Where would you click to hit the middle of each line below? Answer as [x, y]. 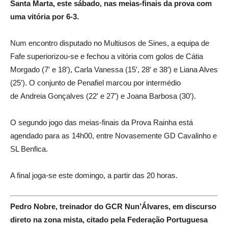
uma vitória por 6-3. [45, 16]
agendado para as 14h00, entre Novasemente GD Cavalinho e [113, 135]
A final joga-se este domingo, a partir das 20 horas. [94, 175]
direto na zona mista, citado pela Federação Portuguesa [109, 220]
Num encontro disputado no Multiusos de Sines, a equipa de [110, 43]
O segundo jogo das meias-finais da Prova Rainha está [102, 122]
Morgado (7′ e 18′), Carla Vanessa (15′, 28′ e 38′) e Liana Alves [114, 69]
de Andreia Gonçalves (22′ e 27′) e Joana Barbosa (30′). [103, 96]
